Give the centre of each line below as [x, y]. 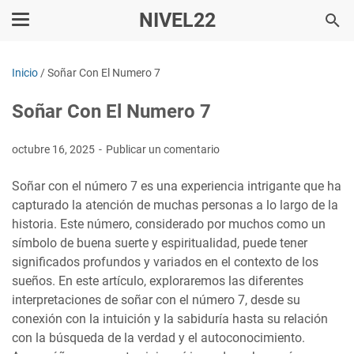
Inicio [25, 73]
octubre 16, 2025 [55, 149]
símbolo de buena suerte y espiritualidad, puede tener [160, 243]
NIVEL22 [177, 20]
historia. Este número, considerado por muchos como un [169, 224]
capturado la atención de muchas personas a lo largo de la [175, 205]
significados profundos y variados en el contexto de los [165, 262]
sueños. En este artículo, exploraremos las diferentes [158, 281]
